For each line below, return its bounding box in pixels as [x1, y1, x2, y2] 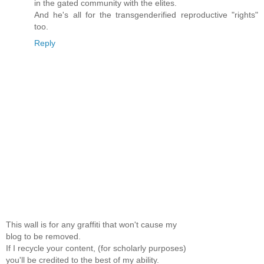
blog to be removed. [6, 231, 81, 241]
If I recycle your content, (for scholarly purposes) [6, 243, 186, 253]
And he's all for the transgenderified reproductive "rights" [34, 10, 258, 20]
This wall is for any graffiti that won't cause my [6, 219, 177, 229]
